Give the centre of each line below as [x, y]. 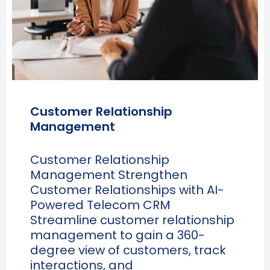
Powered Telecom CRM [100, 205]
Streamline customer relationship [132, 220]
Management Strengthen [109, 174]
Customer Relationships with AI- [127, 190]
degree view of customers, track [128, 250]
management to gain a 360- [118, 235]
